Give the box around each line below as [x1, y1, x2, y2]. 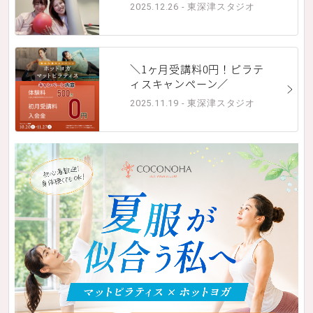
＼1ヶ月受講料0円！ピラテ [130, 60, 264, 76]
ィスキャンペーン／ [130, 75, 229, 91]
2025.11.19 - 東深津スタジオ [130, 97, 255, 108]
